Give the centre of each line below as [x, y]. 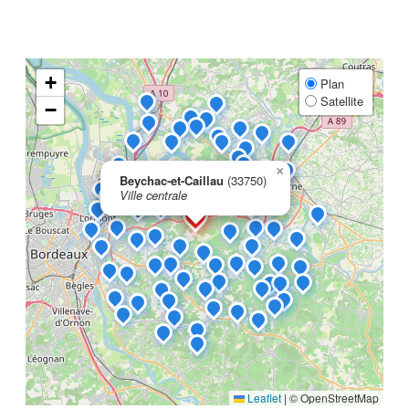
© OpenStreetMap [333, 398]
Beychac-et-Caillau [172, 180]
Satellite [340, 101]
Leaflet [263, 398]
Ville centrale [153, 195]
